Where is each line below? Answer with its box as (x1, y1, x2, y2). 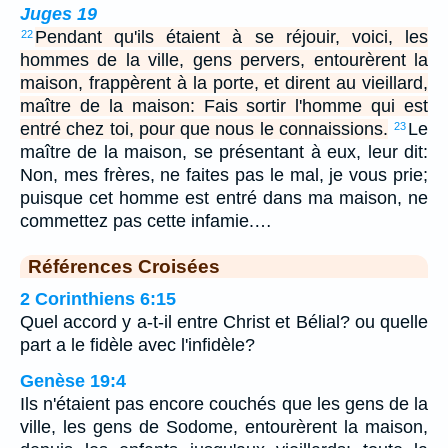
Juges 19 (20, 3, 97, 24)
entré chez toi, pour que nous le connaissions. (20, 118, 388, 139)
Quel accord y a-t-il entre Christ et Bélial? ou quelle (20, 311, 428, 332)
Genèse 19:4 (20, 370, 126, 391)
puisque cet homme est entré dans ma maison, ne (20, 187, 428, 208)
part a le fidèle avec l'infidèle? (20, 334, 255, 355)
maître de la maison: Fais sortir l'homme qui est (20, 95, 428, 116)
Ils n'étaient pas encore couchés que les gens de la (20, 393, 428, 414)
